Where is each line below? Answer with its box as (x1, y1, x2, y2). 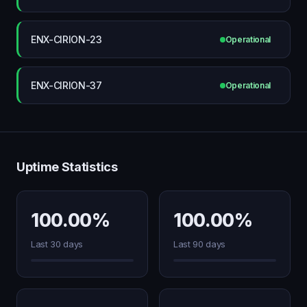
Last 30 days (31, 238, 84, 249)
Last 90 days (173, 238, 226, 249)
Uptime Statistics (16, 160, 118, 174)
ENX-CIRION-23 (31, 33, 102, 45)
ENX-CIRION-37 (31, 79, 102, 91)
